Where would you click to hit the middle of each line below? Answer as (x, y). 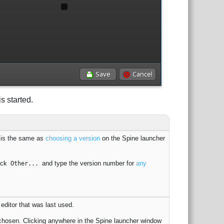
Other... (24, 164)
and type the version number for (88, 163)
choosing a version (72, 138)
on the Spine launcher (132, 138)
